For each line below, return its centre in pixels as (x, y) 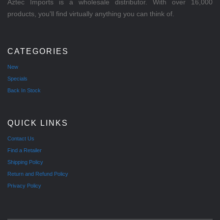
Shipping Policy (25, 162)
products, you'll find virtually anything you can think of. (91, 14)
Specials (17, 79)
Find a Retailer (25, 151)
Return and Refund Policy (38, 174)
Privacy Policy (24, 186)
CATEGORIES (38, 52)
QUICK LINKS (38, 123)
